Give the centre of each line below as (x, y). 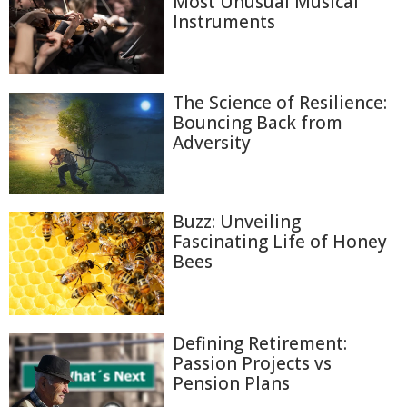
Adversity (212, 143)
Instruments (224, 22)
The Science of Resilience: (280, 103)
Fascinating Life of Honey (280, 242)
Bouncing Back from (258, 123)
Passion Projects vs (252, 363)
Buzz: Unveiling (237, 222)
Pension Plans (231, 383)
